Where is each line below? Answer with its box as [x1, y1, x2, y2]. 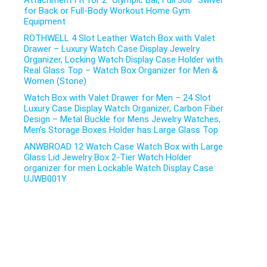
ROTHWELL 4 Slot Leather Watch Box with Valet [24, 33, 215, 44]
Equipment [24, 16, 66, 27]
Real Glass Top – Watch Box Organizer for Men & [24, 65, 218, 76]
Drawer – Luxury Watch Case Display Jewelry [24, 44, 200, 54]
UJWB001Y [24, 173, 67, 184]
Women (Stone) [24, 76, 86, 86]
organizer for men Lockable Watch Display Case [24, 163, 213, 173]
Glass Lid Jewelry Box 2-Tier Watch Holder [24, 152, 191, 163]
